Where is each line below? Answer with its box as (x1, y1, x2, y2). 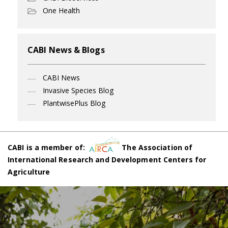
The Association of (120, 142, 193, 152)
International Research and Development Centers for (8, 154, 207, 164)
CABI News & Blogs (27, 44, 105, 55)
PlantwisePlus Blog (43, 98, 105, 108)
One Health (43, 5, 80, 15)
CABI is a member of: (8, 142, 90, 152)
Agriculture (8, 166, 50, 177)
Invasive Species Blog (43, 85, 113, 95)
